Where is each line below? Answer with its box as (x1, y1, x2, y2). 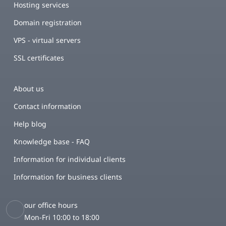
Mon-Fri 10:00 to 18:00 (24, 212, 99, 222)
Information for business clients (14, 172, 122, 182)
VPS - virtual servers (14, 35, 81, 45)
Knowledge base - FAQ (14, 137, 90, 146)
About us (14, 84, 44, 93)
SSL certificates (14, 53, 64, 63)
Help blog (14, 119, 46, 129)
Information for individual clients (14, 154, 126, 164)
